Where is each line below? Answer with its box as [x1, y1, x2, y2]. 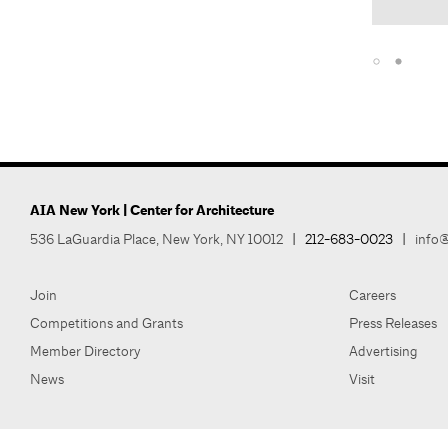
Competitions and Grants [30, 314, 183, 333]
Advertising [348, 342, 418, 361]
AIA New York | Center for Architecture [30, 201, 274, 221]
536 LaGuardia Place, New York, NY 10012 [30, 230, 283, 249]
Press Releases [348, 314, 437, 333]
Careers [348, 286, 396, 305]
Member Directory [30, 342, 141, 361]
